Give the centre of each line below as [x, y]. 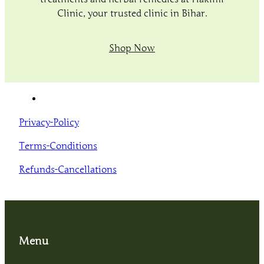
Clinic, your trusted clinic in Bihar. [132, 13]
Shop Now [132, 48]
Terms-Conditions [58, 146]
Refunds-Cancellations [68, 170]
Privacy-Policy [49, 123]
